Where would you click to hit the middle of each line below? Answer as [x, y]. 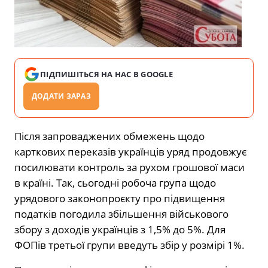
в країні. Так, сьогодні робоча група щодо [115, 182]
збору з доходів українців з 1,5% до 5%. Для [120, 229]
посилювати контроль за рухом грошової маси [130, 167]
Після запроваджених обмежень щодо [109, 136]
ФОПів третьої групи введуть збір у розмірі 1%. [130, 245]
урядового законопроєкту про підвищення [120, 198]
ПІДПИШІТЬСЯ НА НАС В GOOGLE [107, 74]
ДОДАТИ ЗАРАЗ [61, 96]
